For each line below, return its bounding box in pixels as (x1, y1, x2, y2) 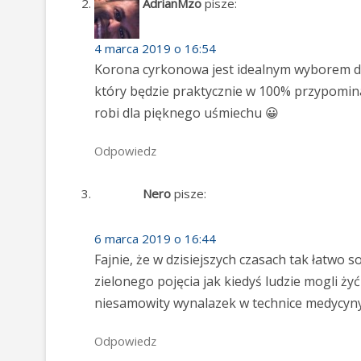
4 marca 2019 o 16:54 (94, 39, 216, 56)
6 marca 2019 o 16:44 (94, 230, 216, 247)
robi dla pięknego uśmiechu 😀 (94, 103, 279, 122)
